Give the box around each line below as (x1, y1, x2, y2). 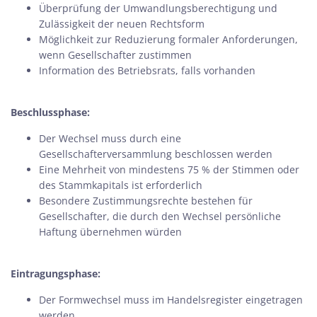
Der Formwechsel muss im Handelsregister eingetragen (39, 293, 303, 306)
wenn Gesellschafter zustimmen (39, 48, 192, 62)
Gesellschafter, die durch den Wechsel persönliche (39, 209, 281, 223)
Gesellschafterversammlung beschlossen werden (39, 147, 272, 161)
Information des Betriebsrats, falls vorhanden (39, 64, 255, 77)
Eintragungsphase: (11, 267, 100, 280)
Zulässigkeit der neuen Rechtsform (39, 17, 204, 30)
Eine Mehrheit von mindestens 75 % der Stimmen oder (39, 163, 299, 176)
